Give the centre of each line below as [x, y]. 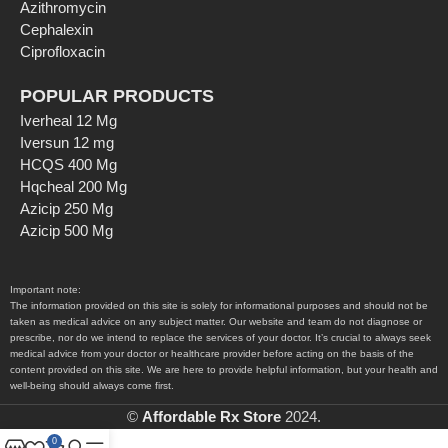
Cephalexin [56, 30]
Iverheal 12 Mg [68, 121]
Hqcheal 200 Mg [73, 187]
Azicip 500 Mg [66, 231]
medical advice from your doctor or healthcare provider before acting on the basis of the [212, 354]
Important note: [45, 290]
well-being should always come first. [92, 386]
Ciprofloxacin [62, 52]
